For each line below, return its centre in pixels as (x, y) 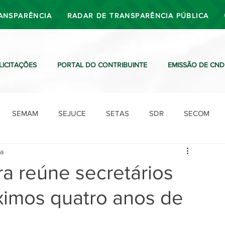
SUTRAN (90, 153)
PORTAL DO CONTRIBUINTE (102, 65)
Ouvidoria (185, 153)
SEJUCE (72, 113)
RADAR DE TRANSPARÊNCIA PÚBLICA (138, 16)
